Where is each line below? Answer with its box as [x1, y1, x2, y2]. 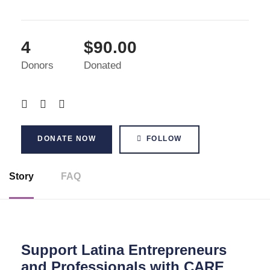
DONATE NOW [37, 134, 96, 143]
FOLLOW [146, 134, 182, 143]
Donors [21, 60, 54, 71]
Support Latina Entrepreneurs [21, 242, 227, 258]
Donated [84, 60, 121, 71]
